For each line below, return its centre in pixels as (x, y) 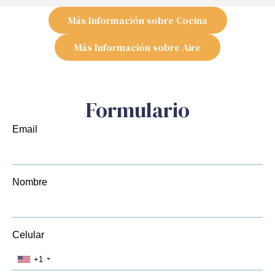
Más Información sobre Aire (137, 48)
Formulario (137, 110)
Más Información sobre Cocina (137, 21)
